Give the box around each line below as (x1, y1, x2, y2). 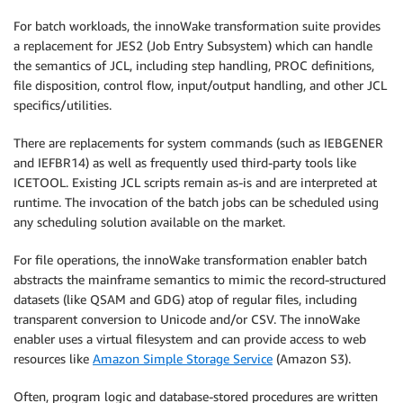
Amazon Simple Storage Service (93, 351, 273, 367)
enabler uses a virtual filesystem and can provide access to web (13, 331, 366, 347)
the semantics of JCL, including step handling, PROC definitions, (13, 58, 374, 74)
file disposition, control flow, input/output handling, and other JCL (13, 77, 387, 94)
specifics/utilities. (13, 97, 112, 113)
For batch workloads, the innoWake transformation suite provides (13, 18, 381, 34)
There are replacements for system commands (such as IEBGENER (13, 135, 383, 151)
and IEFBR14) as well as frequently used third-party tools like (13, 155, 356, 171)
